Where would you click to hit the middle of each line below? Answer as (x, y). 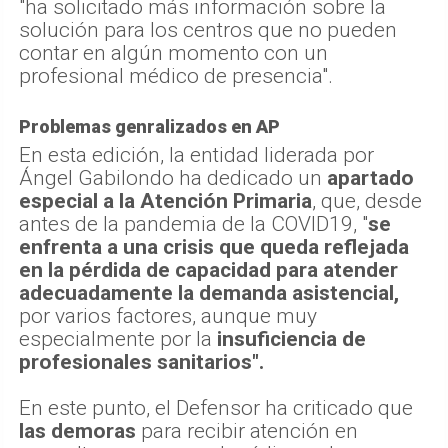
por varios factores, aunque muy (168, 316)
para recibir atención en (247, 431)
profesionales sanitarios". (141, 362)
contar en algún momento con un (173, 53)
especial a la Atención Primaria (165, 201)
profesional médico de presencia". (176, 76)
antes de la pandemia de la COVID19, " (193, 224)
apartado (370, 178)
